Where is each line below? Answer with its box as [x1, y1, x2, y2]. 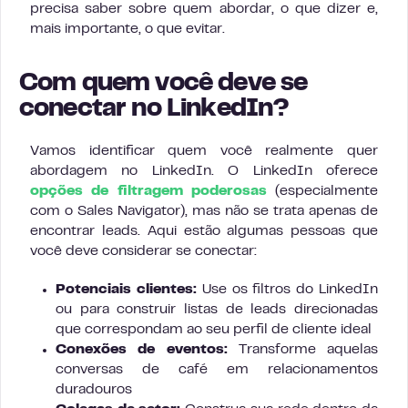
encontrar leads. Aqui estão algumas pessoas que [30, 225, 378, 238]
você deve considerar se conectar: [30, 245, 257, 258]
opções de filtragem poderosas [30, 185, 267, 198]
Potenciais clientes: [56, 283, 197, 296]
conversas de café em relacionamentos [56, 363, 378, 376]
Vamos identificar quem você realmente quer [30, 145, 378, 158]
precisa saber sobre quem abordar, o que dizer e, [30, 3, 378, 15]
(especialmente [266, 185, 378, 198]
